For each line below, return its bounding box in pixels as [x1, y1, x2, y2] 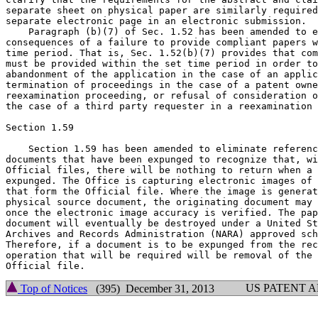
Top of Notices [18, 283, 87, 295]
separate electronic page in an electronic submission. [6, 16, 307, 26]
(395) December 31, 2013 [87, 283, 214, 295]
